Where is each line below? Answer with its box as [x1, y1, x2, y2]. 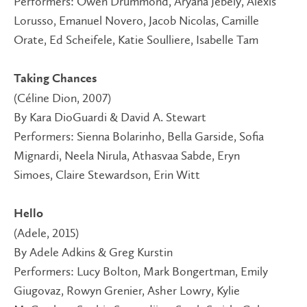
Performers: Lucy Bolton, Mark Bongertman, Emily [14, 264, 268, 280]
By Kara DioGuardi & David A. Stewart [14, 110, 206, 125]
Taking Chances [14, 73, 97, 86]
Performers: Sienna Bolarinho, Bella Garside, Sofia [14, 129, 264, 145]
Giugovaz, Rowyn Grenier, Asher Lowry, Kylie [14, 283, 240, 299]
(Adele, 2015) [14, 225, 79, 241]
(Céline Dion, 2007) [14, 90, 111, 106]
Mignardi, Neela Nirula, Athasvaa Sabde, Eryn [14, 148, 240, 164]
